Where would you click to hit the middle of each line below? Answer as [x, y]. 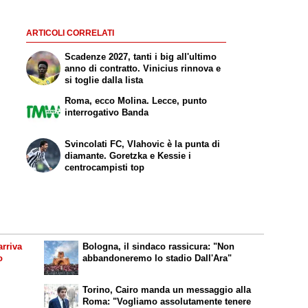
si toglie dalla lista [104, 80]
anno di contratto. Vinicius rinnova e [143, 69]
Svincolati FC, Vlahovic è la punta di [143, 144]
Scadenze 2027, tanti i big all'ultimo [141, 57]
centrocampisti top [105, 167]
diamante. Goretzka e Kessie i [128, 155]
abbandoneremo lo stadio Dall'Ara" [157, 258]
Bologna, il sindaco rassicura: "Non [159, 247]
